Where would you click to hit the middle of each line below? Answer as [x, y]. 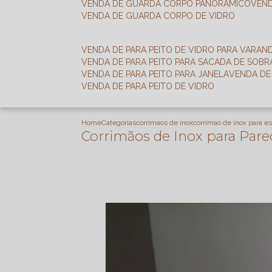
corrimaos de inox [165, 123]
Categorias [119, 123]
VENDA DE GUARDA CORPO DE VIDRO [161, 16]
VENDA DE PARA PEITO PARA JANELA [158, 74]
